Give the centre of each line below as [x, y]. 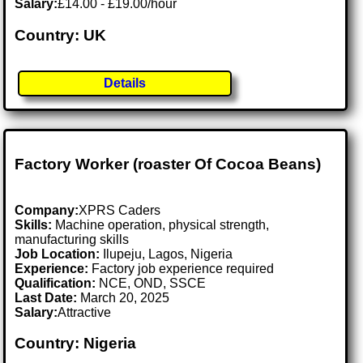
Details [125, 83]
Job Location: [59, 254]
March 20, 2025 [125, 297]
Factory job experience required [181, 268]
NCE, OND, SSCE [151, 283]
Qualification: [56, 283]
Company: [47, 210]
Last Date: [48, 297]
